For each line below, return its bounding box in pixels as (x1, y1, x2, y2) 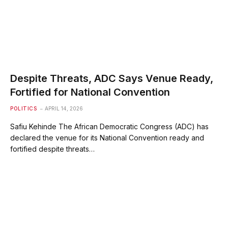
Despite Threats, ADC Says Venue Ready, (10, 72, 213, 84)
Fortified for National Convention (10, 85, 170, 98)
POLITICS (10, 105, 37, 111)
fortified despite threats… (10, 144, 95, 153)
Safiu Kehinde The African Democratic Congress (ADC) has (10, 122, 209, 131)
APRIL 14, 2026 (45, 105, 83, 111)
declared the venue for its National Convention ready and (10, 133, 204, 142)
